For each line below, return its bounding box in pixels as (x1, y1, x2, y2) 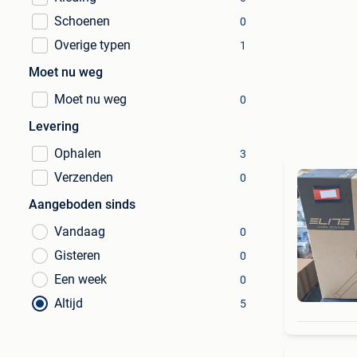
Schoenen (54, 14, 110, 29)
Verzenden (54, 170, 113, 185)
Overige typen (54, 37, 131, 53)
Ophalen (54, 146, 101, 161)
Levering (29, 119, 79, 134)
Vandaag (54, 224, 105, 239)
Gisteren (54, 248, 100, 263)
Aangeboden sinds (29, 197, 135, 212)
